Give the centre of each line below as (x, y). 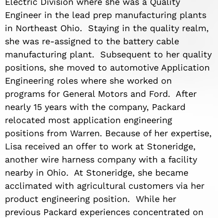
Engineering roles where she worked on (88, 81)
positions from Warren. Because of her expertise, (108, 133)
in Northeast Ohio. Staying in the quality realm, (107, 28)
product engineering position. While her (91, 199)
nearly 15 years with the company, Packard (95, 107)
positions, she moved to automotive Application (107, 68)
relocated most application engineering (89, 120)
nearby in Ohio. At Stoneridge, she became (97, 173)
